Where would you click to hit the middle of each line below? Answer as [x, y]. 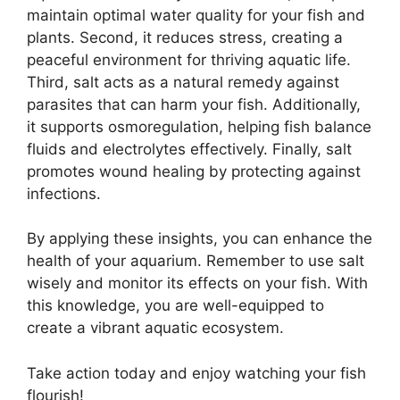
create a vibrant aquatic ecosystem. [155, 328]
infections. [64, 193]
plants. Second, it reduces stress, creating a [185, 37]
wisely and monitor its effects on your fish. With [197, 283]
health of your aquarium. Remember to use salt [196, 261]
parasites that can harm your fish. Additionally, [194, 104]
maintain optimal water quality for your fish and [196, 15]
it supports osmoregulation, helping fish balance [199, 126]
